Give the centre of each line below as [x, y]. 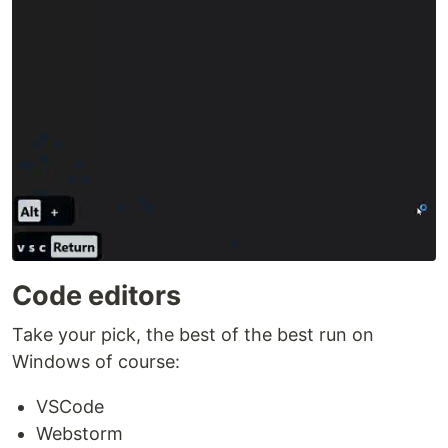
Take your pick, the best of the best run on [193, 334]
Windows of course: [96, 361]
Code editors [96, 295]
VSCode [70, 406]
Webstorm [79, 433]
